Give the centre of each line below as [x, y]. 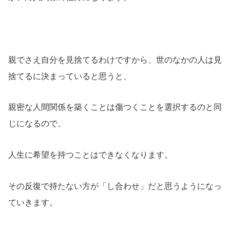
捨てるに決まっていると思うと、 [70, 76]
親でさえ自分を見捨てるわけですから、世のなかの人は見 [115, 60]
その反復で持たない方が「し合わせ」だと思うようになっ [115, 186]
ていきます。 [33, 202]
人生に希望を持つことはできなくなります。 [90, 155]
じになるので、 [37, 124]
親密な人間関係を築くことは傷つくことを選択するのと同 [115, 107]
